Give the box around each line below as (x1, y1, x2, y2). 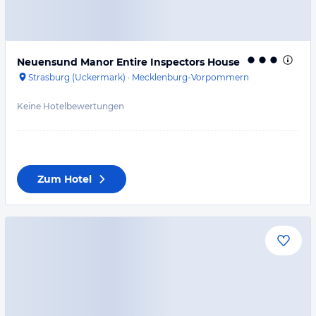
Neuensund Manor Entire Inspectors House (17, 56, 240, 68)
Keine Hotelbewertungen (17, 101, 124, 111)
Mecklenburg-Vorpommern (132, 72, 249, 83)
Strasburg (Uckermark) (28, 72, 126, 83)
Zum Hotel (37, 173, 92, 186)
